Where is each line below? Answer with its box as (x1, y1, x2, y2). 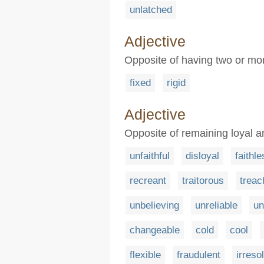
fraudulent (177, 249, 220, 260)
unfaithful (130, 150, 170, 161)
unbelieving (130, 199, 179, 211)
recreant (130, 174, 166, 186)
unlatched (130, 4, 172, 15)
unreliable (195, 199, 237, 211)
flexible (130, 249, 161, 260)
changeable (130, 224, 180, 236)
